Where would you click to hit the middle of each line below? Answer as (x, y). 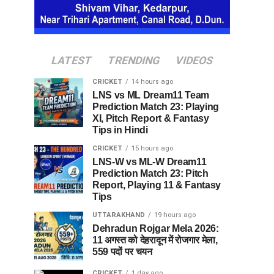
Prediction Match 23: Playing (156, 106)
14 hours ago (152, 81)
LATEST (72, 60)
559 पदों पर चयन (122, 251)
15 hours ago (152, 148)
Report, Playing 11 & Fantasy (157, 185)
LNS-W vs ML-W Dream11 (150, 161)
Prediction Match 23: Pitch (150, 173)
